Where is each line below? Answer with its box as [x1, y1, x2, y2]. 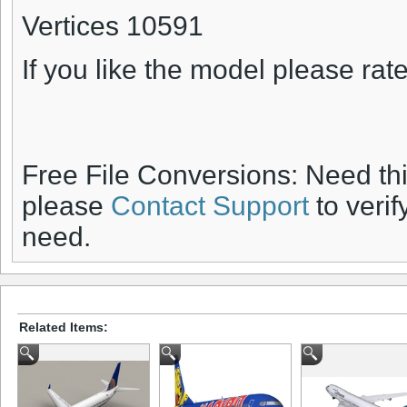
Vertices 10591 [22, 11, 203, 42]
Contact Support [111, 191, 309, 222]
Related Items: [19, 319, 108, 334]
